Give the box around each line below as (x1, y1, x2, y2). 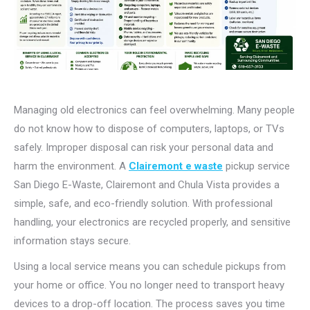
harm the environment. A (14, 160, 129, 172)
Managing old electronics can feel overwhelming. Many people (14, 104, 295, 116)
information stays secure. (14, 235, 131, 247)
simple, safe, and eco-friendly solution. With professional (14, 197, 273, 210)
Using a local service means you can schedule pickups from (14, 260, 286, 273)
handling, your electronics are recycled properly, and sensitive (14, 216, 291, 228)
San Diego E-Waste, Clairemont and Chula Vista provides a (14, 179, 280, 191)
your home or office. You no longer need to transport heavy (14, 279, 284, 291)
